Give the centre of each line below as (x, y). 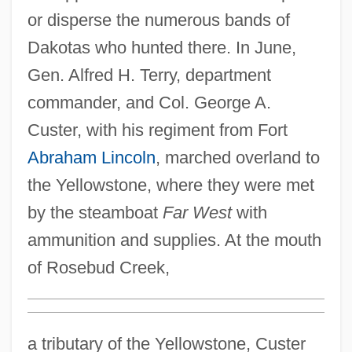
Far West (197, 212)
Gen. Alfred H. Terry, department (149, 75)
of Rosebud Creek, (98, 267)
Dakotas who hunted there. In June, (161, 47)
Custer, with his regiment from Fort (157, 130)
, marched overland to (237, 157)
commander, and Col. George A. (149, 102)
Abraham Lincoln (91, 157)
